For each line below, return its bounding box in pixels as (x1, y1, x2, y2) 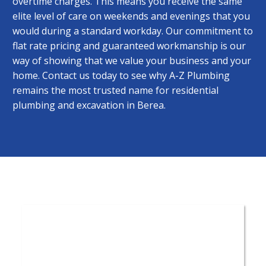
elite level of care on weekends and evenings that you (12, 9, 250, 23)
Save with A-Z (94, 228, 172, 244)
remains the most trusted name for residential (12, 83, 218, 97)
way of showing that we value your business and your (12, 53, 251, 67)
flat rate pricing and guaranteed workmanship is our (12, 39, 246, 52)
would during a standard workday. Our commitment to (12, 24, 253, 37)
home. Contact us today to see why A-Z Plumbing (12, 68, 230, 82)
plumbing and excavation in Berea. (12, 98, 166, 112)
